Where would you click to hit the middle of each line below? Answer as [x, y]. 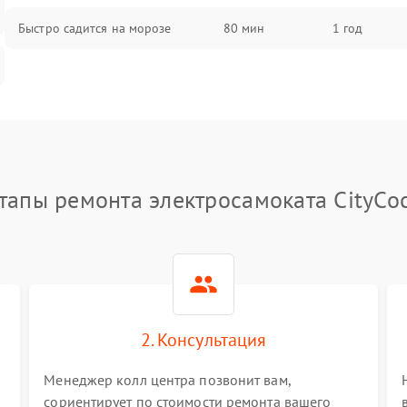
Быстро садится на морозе [95, 28]
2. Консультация [203, 340]
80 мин [244, 28]
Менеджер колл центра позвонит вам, [167, 380]
